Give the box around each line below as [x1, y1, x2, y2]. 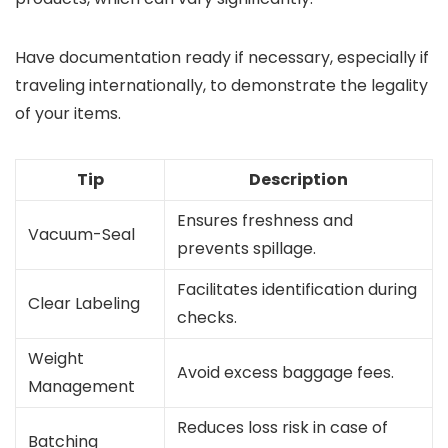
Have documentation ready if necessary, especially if [15, 46, 429, 69]
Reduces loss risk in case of [177, 416, 388, 439]
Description [249, 168, 348, 191]
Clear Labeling [28, 292, 140, 315]
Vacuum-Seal [28, 223, 135, 246]
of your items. [15, 102, 121, 125]
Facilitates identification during [177, 278, 417, 301]
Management [28, 375, 135, 398]
